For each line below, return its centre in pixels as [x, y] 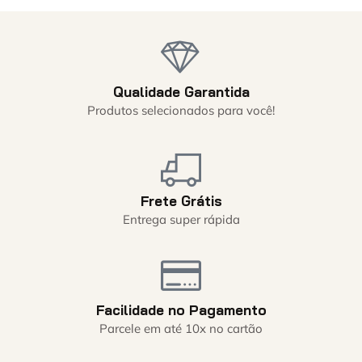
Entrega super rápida [181, 219]
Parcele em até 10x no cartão [181, 328]
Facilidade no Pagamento [181, 309]
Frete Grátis [181, 200]
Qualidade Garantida [181, 91]
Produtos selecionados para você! [181, 110]
